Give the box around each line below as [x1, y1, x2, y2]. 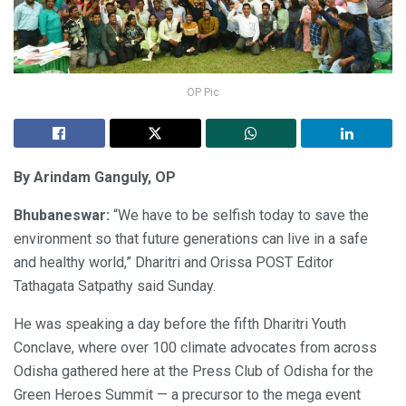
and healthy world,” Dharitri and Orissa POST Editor [14, 254, 333, 272]
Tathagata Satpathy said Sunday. [14, 277, 216, 295]
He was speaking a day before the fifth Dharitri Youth [14, 315, 346, 333]
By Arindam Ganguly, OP [14, 169, 176, 187]
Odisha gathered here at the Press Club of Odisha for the [14, 362, 373, 381]
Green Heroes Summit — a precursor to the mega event [14, 386, 361, 404]
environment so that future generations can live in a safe [14, 230, 368, 248]
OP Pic [187, 86, 219, 100]
